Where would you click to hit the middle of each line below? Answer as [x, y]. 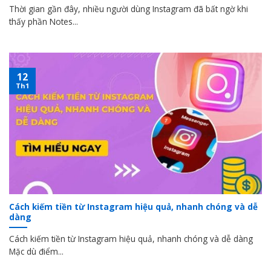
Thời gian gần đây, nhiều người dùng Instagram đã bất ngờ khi [129, 9]
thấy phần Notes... [44, 22]
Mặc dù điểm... [36, 251]
